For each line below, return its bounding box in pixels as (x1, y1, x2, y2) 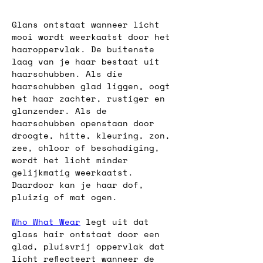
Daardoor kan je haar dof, (12, 178, 149, 191)
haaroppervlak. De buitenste (12, 43, 160, 55)
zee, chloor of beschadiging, (12, 141, 165, 154)
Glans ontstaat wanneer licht (12, 18, 165, 31)
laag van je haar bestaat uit (12, 55, 165, 68)
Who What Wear (12, 215, 80, 228)
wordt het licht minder (12, 154, 133, 166)
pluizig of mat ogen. (12, 191, 117, 203)
